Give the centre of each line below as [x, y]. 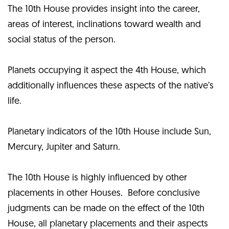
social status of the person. [63, 40]
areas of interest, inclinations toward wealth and [104, 25]
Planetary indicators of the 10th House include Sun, [109, 132]
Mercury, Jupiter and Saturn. [64, 148]
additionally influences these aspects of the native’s [111, 86]
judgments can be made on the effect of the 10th [106, 209]
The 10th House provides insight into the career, [104, 10]
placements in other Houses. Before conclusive [104, 194]
